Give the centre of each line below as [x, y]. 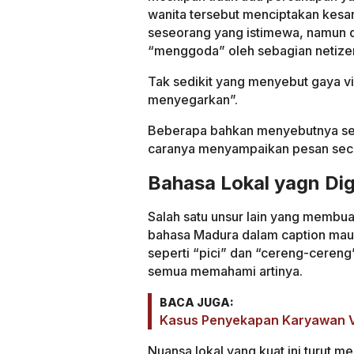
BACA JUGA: [197, 302]
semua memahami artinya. [225, 271]
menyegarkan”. [193, 100]
